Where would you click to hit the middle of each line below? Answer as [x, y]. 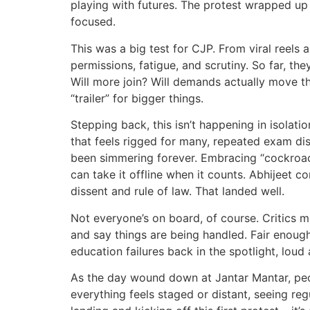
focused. [93, 22]
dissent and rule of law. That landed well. [177, 191]
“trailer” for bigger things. [137, 98]
